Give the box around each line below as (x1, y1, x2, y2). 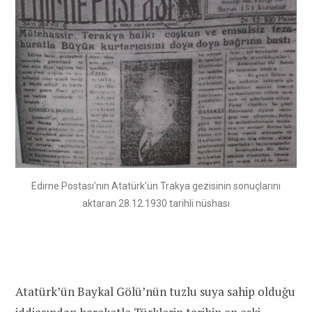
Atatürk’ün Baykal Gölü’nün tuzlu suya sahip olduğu (15, 283, 295, 299)
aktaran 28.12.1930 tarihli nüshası (82, 198, 230, 210)
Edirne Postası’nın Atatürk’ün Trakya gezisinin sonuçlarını (31, 180, 281, 192)
